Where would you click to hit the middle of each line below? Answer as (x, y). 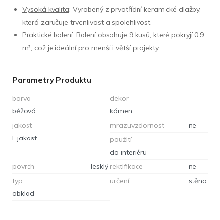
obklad (23, 193)
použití (121, 139)
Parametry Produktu (52, 79)
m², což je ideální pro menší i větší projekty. (91, 47)
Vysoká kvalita (46, 9)
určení (120, 180)
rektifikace (126, 166)
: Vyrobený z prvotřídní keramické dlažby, (135, 9)
